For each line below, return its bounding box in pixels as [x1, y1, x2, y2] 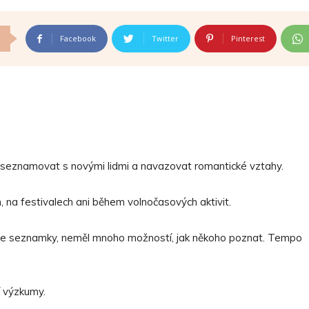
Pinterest [231, 33, 265, 43]
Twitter [152, 33, 179, 43]
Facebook [60, 33, 96, 43]
